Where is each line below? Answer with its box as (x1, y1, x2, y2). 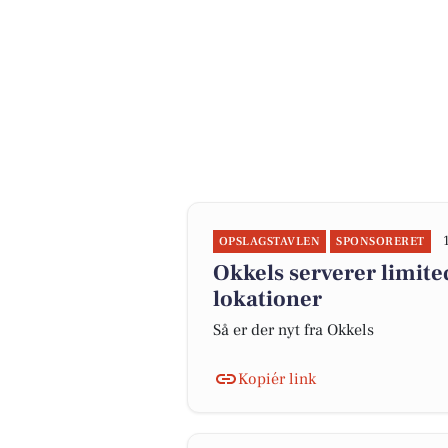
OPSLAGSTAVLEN (219, 234, 321, 249)
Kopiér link (238, 369, 316, 389)
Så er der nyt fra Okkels (213, 320, 374, 340)
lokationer (213, 285, 322, 313)
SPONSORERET (336, 234, 425, 249)
